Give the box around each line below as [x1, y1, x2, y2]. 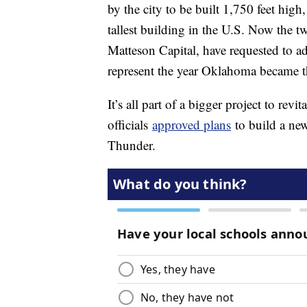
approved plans [152, 116, 231, 134]
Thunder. [108, 136, 160, 154]
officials [108, 116, 152, 134]
